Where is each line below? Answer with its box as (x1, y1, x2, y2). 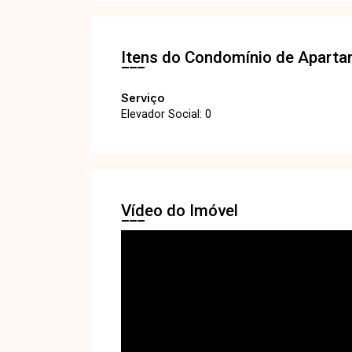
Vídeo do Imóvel (121, 201, 238, 220)
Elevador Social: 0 (121, 108, 211, 121)
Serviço (121, 91, 164, 104)
